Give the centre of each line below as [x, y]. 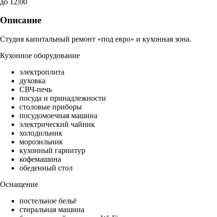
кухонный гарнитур [52, 151]
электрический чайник [57, 124]
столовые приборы [51, 107]
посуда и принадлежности [63, 98]
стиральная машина [52, 210]
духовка [32, 81]
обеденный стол [46, 168]
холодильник [41, 133]
